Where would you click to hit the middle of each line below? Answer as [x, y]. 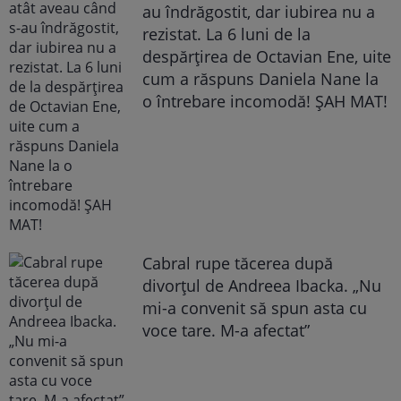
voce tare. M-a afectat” [226, 330]
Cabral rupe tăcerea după [238, 263]
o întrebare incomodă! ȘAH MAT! [265, 101]
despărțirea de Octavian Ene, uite [267, 56]
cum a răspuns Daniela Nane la [261, 78]
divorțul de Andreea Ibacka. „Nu [262, 285]
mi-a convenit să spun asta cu [255, 307]
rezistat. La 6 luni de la [227, 34]
